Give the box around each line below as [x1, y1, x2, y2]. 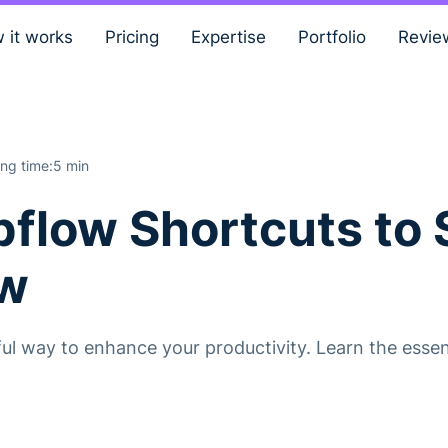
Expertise [190, 27, 266, 47]
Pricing [104, 27, 159, 47]
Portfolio [297, 27, 366, 47]
